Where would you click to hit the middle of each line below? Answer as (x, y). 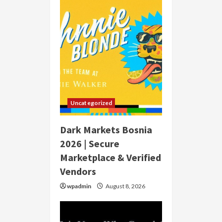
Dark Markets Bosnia (106, 130)
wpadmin (79, 186)
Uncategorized (91, 103)
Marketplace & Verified (111, 158)
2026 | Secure (90, 144)
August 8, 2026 (125, 186)
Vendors (78, 171)
